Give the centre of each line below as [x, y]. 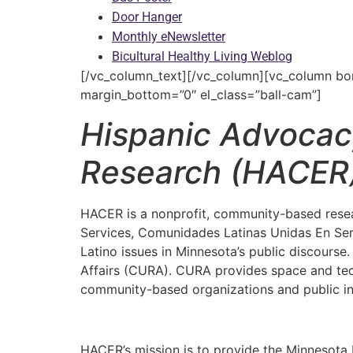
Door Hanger [147, 17]
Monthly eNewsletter [169, 37]
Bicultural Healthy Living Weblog [202, 57]
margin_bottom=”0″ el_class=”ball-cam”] [201, 95]
